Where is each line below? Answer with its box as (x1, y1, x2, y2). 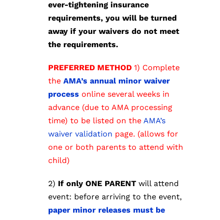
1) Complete (134, 63, 180, 73)
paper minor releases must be (48, 205, 165, 215)
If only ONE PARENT (58, 179, 139, 189)
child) (48, 156, 70, 165)
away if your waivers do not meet (48, 27, 180, 36)
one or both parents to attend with (48, 142, 184, 152)
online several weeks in (82, 89, 170, 99)
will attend (138, 179, 179, 189)
